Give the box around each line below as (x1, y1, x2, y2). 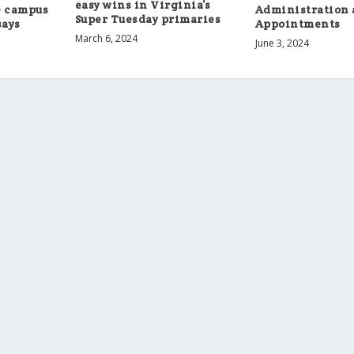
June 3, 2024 (254, 36, 309, 50)
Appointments (254, 16, 341, 31)
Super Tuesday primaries (74, 12, 221, 27)
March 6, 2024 (74, 32, 137, 46)
